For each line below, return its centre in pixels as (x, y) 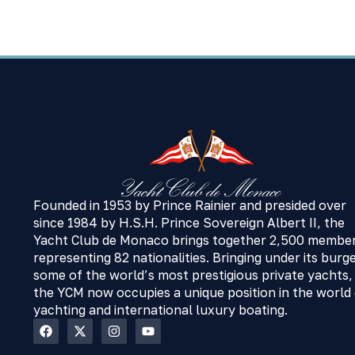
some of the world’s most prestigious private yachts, (193, 275)
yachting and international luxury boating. (160, 310)
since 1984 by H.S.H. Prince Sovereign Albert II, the (189, 223)
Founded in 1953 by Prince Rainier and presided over (190, 205)
